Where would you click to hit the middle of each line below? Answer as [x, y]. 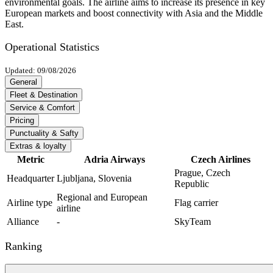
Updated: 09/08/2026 [41, 71]
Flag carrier [196, 203]
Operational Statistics [52, 47]
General [23, 82]
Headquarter [30, 179]
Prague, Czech [202, 173]
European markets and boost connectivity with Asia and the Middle [134, 13]
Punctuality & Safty [44, 133]
